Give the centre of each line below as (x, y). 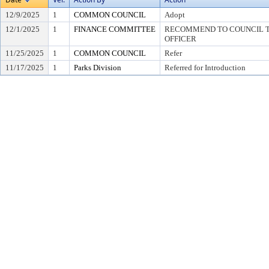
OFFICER (180, 39)
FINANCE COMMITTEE (115, 29)
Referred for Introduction (205, 68)
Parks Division (98, 68)
